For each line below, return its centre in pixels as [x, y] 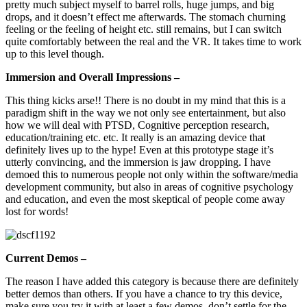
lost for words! [37, 211]
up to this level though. [55, 53]
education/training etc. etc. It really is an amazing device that [135, 137]
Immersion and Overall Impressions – [93, 77]
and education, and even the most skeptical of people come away [145, 199]
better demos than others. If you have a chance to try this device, [144, 293]
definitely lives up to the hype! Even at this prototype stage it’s [139, 149]
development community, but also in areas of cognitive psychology [149, 186]
